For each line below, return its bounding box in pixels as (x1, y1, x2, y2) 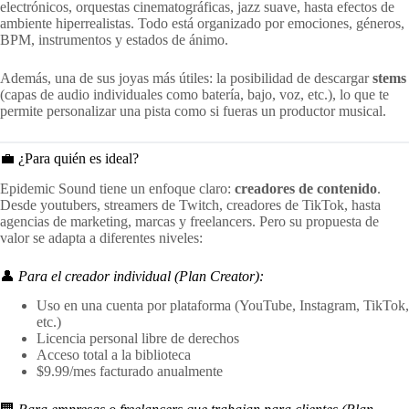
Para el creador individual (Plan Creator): (18, 267, 264, 284)
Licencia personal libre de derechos (37, 330, 239, 347)
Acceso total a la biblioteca (37, 347, 191, 363)
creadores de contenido (235, 180, 377, 196)
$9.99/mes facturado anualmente (37, 363, 223, 380)
